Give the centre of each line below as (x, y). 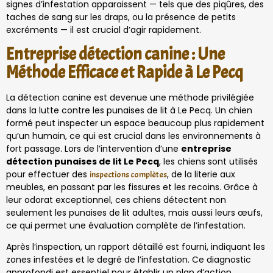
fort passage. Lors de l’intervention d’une (94, 148)
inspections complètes (128, 174)
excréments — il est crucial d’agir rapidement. (104, 30)
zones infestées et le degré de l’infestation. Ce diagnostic (129, 260)
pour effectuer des (48, 174)
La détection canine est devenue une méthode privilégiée (130, 97)
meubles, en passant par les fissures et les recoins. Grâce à (132, 187)
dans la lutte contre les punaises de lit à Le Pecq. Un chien (129, 110)
